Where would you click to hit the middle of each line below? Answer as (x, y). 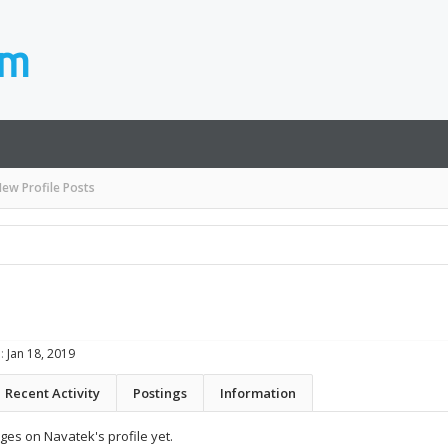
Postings (160, 393)
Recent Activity (52, 393)
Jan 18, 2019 (41, 353)
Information (258, 393)
